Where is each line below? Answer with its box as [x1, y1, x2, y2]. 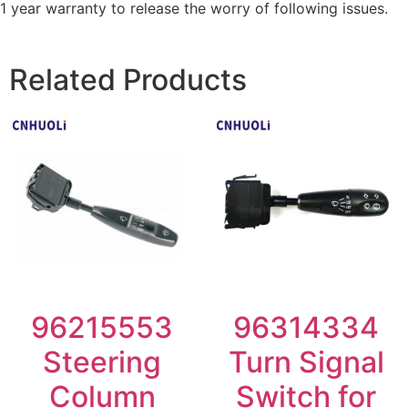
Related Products [9, 61, 247, 97]
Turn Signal [228, 343, 384, 380]
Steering [43, 343, 161, 380]
